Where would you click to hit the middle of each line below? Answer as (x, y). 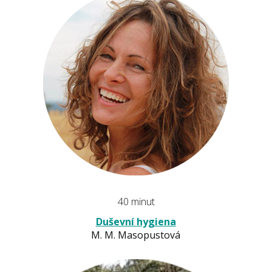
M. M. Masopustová (136, 235)
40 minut (136, 201)
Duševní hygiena (136, 221)
